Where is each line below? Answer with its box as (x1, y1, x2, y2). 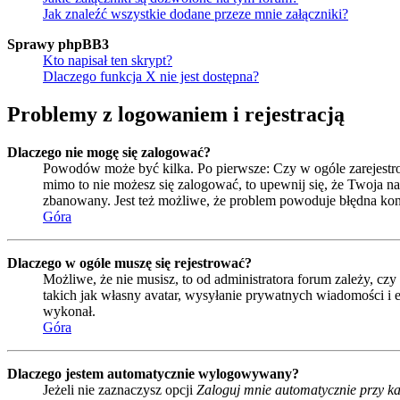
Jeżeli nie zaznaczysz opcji (43, 382, 196, 398)
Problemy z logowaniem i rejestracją (7, 103, 345, 127)
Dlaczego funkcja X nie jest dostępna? (43, 69, 259, 85)
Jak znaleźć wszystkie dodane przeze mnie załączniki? (43, 6, 348, 22)
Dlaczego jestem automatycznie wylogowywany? (7, 366, 299, 382)
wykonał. (43, 304, 96, 320)
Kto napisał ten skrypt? (43, 53, 172, 69)
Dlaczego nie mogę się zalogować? (7, 145, 211, 161)
